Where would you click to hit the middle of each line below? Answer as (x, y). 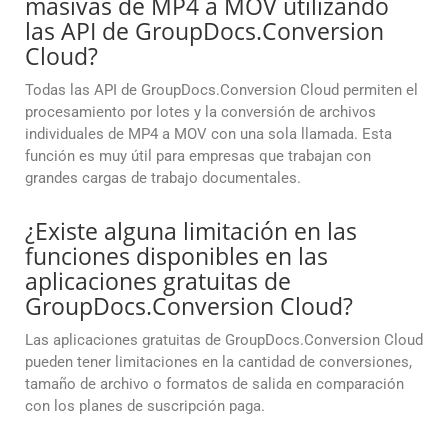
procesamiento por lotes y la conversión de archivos (200, 112)
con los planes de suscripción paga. (145, 406)
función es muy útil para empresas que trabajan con (198, 156)
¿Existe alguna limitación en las (191, 231)
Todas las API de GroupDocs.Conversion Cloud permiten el (221, 90)
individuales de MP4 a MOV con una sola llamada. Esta (208, 134)
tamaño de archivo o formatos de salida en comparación (214, 384)
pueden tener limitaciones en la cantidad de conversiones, (218, 362)
